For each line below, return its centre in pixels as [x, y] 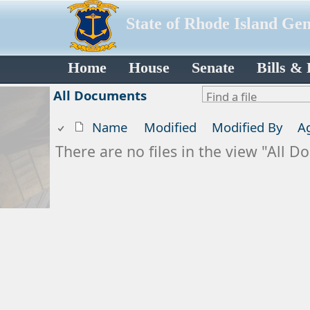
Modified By [247, 127]
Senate [213, 68]
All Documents [100, 95]
